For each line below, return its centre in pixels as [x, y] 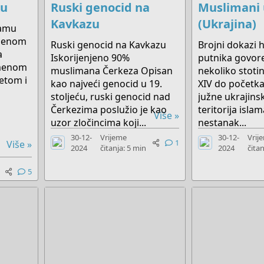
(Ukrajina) [227, 24]
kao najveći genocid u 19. [106, 83]
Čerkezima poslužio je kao [108, 109]
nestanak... [222, 122]
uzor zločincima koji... [98, 122]
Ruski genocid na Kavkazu [108, 44]
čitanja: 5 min [123, 148]
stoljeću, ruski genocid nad [110, 96]
